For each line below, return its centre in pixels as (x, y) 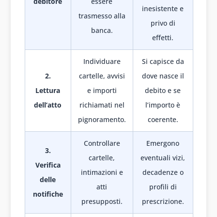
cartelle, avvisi (102, 76)
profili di (163, 187)
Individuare (102, 62)
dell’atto (48, 105)
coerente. (163, 120)
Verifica (48, 165)
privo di (163, 23)
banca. (102, 31)
